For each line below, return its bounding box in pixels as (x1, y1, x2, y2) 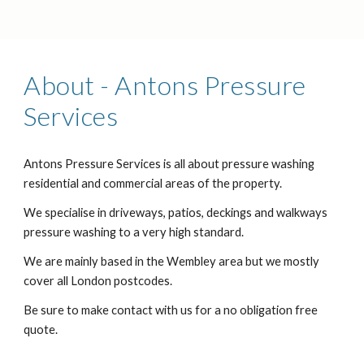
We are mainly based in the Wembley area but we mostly (24, 254, 320, 268)
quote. (24, 323, 58, 336)
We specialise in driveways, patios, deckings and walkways (24, 206, 328, 219)
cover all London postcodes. (24, 274, 173, 288)
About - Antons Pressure (24, 69, 306, 101)
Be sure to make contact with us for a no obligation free (24, 303, 318, 317)
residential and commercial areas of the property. (24, 176, 283, 190)
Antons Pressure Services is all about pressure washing (24, 157, 315, 171)
